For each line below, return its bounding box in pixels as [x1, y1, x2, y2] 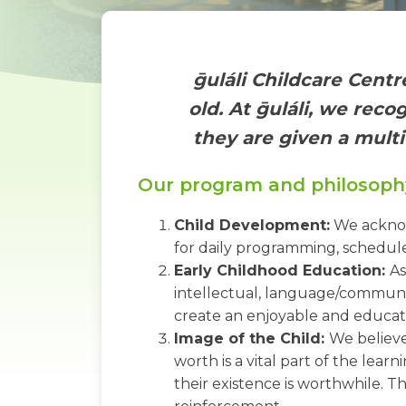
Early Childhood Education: [174, 262, 390, 280]
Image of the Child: [174, 330, 329, 348]
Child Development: [174, 217, 330, 235]
